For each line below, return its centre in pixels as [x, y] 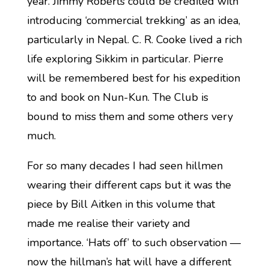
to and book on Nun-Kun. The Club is [117, 97]
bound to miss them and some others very [130, 116]
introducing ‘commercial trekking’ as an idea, [133, 20]
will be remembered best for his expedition [133, 78]
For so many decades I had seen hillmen [125, 166]
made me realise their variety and [108, 223]
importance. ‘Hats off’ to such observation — [134, 243]
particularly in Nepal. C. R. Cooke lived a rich [134, 40]
